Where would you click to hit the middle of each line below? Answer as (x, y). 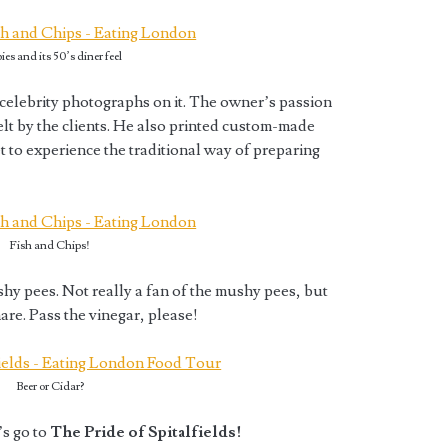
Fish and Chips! (50, 246)
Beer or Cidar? (49, 387)
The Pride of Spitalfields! (145, 432)
